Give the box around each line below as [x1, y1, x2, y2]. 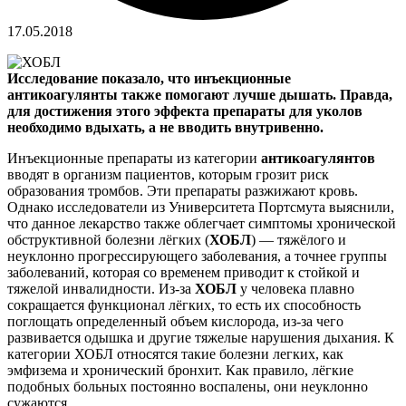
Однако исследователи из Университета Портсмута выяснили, [7, 198, 394, 215]
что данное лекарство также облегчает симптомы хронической [7, 215, 396, 231]
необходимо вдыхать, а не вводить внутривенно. [7, 119, 324, 135]
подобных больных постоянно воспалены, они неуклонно [7, 378, 368, 394]
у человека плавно [237, 280, 354, 296]
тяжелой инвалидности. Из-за [7, 280, 195, 296]
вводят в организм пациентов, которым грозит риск [7, 166, 329, 182]
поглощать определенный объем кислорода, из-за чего [7, 313, 343, 329]
